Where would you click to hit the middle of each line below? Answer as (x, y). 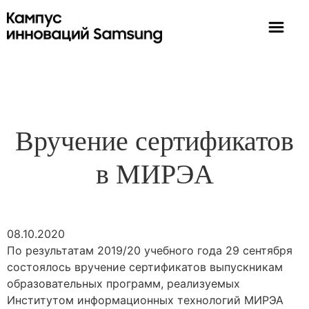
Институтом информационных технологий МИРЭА (145, 300)
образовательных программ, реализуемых (123, 283)
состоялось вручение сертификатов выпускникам (145, 267)
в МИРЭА (154, 174)
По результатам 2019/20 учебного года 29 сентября (150, 250)
